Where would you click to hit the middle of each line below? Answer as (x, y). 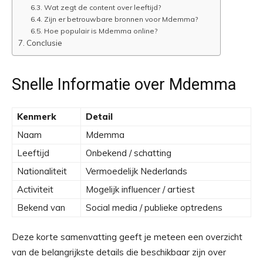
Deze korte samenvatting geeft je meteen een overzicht (127, 237)
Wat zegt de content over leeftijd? (102, 7)
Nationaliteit (42, 171)
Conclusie (44, 43)
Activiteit (35, 189)
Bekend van (41, 208)
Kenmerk (37, 117)
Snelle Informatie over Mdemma (124, 85)
